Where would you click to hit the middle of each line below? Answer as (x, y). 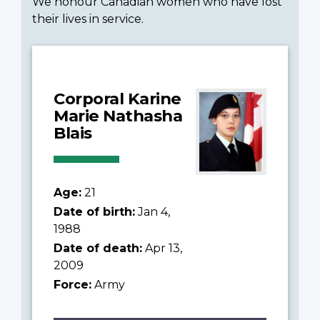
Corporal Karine (117, 98)
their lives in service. (88, 19)
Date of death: (98, 248)
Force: (72, 284)
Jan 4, (152, 211)
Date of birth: (94, 211)
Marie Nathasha (118, 115)
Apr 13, (162, 248)
